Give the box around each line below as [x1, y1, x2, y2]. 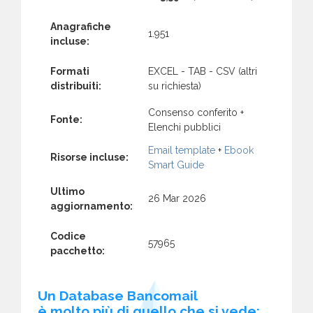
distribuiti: [50, 80, 101, 92]
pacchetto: [50, 245, 105, 256]
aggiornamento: [50, 200, 133, 212]
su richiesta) [148, 80, 201, 92]
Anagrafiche [50, 20, 111, 32]
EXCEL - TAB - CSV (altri [148, 65, 257, 77]
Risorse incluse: [50, 151, 129, 163]
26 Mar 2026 [148, 192, 206, 204]
